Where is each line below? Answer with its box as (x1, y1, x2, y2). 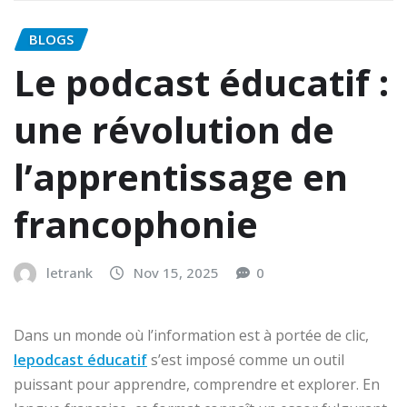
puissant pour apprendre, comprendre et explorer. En (14, 373, 380, 394)
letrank (46, 263, 93, 283)
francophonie (14, 199, 258, 250)
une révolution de (14, 104, 334, 155)
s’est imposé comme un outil (147, 349, 344, 370)
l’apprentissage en (14, 152, 348, 203)
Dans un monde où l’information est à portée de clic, (14, 324, 369, 345)
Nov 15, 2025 (134, 263, 219, 283)
